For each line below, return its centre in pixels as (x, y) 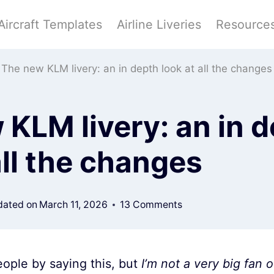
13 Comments (151, 204)
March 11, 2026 (73, 204)
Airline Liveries (159, 24)
